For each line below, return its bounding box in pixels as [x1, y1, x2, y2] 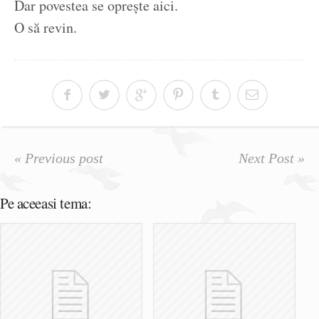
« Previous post [14, 150, 103, 167]
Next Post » [239, 150, 305, 167]
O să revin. [14, 18, 77, 38]
